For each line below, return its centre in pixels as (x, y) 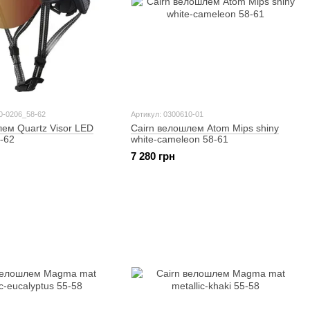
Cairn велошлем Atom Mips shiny (204, 128)
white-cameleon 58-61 (179, 139)
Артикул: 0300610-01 (167, 114)
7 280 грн (153, 156)
